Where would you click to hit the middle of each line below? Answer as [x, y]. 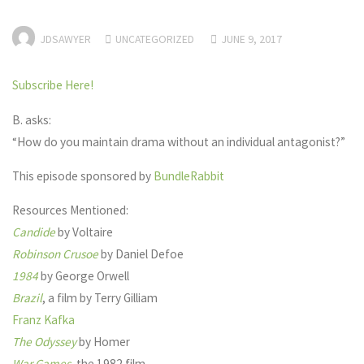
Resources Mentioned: [71, 210]
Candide [34, 232]
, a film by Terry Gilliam [100, 298]
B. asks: [32, 119]
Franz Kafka [44, 320]
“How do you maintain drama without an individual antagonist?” [179, 141]
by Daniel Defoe [141, 254]
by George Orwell [85, 276]
